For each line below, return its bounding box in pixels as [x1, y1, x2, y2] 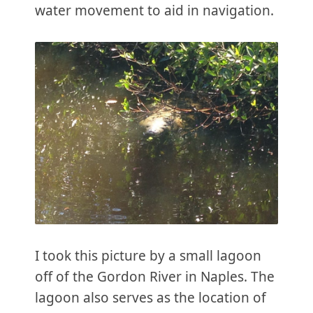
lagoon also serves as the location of [35, 288, 266, 307]
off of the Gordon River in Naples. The [35, 267, 275, 286]
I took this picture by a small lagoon [35, 246, 261, 265]
